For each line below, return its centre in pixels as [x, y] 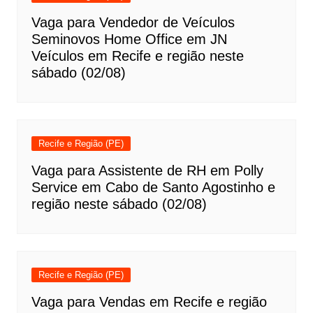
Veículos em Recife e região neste [137, 56]
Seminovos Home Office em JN [129, 39]
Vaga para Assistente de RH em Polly [147, 170]
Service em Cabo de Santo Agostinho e [153, 187]
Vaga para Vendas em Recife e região [149, 302]
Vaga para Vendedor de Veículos [133, 22]
